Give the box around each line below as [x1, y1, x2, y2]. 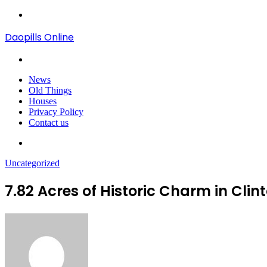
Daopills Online [5, 30, 74, 44]
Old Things [29, 85, 72, 95]
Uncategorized [5, 158, 60, 168]
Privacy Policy [29, 107, 83, 117]
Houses [29, 96, 57, 106]
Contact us [29, 117, 69, 128]
